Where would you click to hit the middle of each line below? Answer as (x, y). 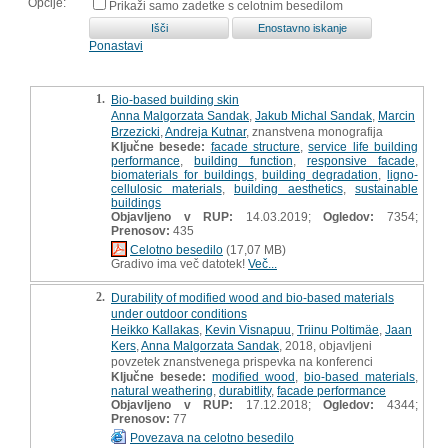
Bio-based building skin (175, 99)
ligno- (403, 174)
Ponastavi (116, 45)
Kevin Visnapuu (248, 329)
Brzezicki (135, 131)
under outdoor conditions (179, 313)
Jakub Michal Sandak (313, 115)
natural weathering (162, 390)
